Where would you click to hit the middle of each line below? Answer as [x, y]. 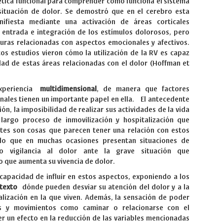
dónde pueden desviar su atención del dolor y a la [103, 187]
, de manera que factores [143, 89]
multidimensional [69, 89]
